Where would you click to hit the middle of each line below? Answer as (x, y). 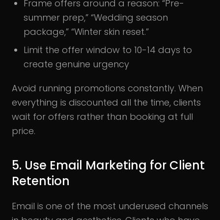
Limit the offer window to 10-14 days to (108, 50)
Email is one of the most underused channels (110, 206)
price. (24, 131)
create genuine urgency (76, 64)
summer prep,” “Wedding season (96, 17)
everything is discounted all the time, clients (106, 102)
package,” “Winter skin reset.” (86, 31)
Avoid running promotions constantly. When (107, 88)
